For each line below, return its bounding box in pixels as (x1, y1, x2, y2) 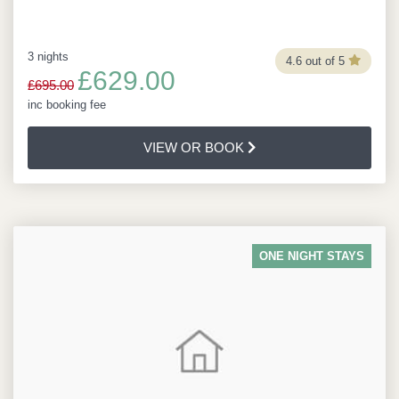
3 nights (28, 50, 69, 63)
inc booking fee (28, 98, 106, 111)
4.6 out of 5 (285, 53, 345, 68)
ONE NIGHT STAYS (259, 249, 364, 263)
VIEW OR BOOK (142, 140, 248, 155)
